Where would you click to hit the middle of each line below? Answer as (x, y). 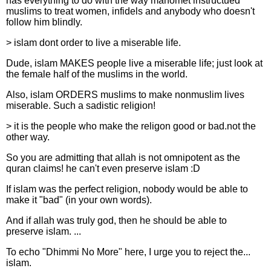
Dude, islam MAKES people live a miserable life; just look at (134, 63)
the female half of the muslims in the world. (97, 74)
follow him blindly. (44, 22)
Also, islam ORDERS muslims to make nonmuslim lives (125, 95)
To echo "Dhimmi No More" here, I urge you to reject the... (128, 252)
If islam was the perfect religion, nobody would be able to (127, 189)
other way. (28, 137)
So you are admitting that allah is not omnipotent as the (123, 158)
